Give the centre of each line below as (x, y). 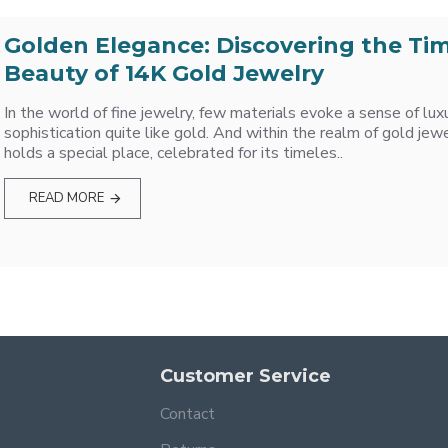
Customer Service (245, 376)
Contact (187, 414)
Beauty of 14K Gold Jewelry (164, 73)
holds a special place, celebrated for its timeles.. (174, 152)
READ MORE (66, 197)
